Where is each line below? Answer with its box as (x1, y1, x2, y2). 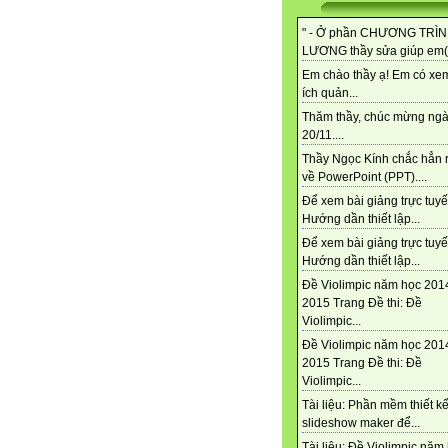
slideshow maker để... (302, 415, 420, 430)
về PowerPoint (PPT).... (302, 169, 427, 184)
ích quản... (302, 85, 358, 100)
